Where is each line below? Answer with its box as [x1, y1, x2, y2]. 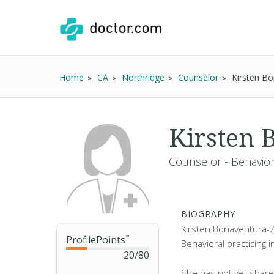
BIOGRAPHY [181, 208, 235, 220]
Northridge [122, 72, 165, 83]
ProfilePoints [66, 233, 125, 246]
